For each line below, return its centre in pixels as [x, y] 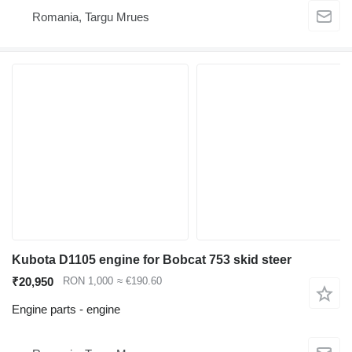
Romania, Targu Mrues [91, 16]
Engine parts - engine [66, 310]
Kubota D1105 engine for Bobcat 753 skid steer [152, 260]
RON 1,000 [88, 281]
